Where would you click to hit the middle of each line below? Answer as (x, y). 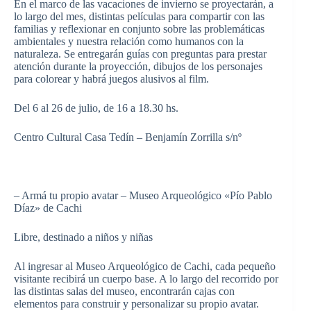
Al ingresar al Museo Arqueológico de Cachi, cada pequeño (145, 266)
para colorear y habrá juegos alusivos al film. (111, 78)
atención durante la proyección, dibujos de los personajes (138, 66)
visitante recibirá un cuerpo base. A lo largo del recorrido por (146, 278)
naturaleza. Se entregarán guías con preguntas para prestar (140, 53)
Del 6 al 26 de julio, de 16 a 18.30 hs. (96, 108)
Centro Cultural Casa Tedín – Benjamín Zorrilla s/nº (128, 137)
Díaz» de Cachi (48, 208)
